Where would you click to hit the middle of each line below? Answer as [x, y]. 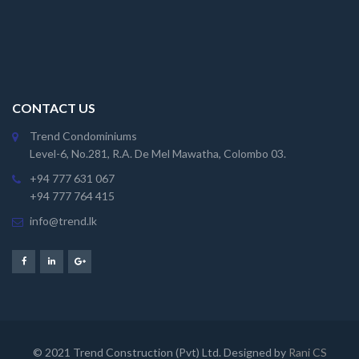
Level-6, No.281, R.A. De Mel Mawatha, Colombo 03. [158, 153]
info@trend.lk [63, 221]
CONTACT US [54, 108]
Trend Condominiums [83, 136]
